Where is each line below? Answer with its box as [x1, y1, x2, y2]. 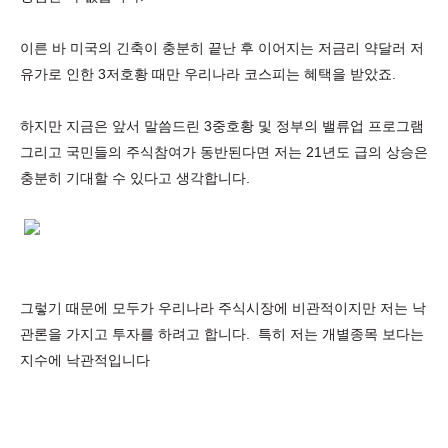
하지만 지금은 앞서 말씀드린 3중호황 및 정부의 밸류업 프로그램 [20, 118, 424, 134]
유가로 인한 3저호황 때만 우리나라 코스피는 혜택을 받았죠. [20, 66, 396, 82]
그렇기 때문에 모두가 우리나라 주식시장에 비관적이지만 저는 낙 [20, 300, 426, 316]
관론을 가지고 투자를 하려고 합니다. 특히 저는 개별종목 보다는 [20, 326, 424, 342]
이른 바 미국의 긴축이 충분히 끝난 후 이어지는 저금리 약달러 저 [20, 40, 424, 56]
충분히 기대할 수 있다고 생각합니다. [20, 170, 250, 186]
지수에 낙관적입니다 [20, 352, 150, 368]
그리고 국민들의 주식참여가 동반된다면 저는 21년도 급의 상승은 [20, 144, 428, 160]
